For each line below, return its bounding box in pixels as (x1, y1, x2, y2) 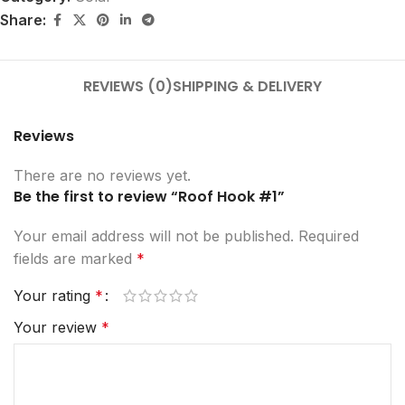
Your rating (14, 287, 95, 306)
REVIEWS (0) (82, 76, 173, 98)
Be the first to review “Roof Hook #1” (14, 186, 285, 208)
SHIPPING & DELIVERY (172, 76, 322, 98)
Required (298, 227, 359, 246)
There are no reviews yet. (14, 166, 191, 185)
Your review (14, 318, 101, 337)
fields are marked (14, 250, 137, 268)
